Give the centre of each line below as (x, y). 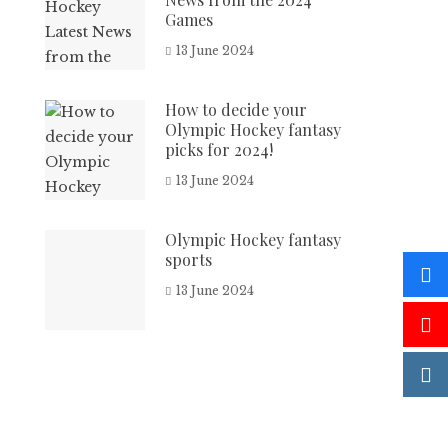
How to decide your (236, 109)
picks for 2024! (219, 149)
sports (189, 259)
